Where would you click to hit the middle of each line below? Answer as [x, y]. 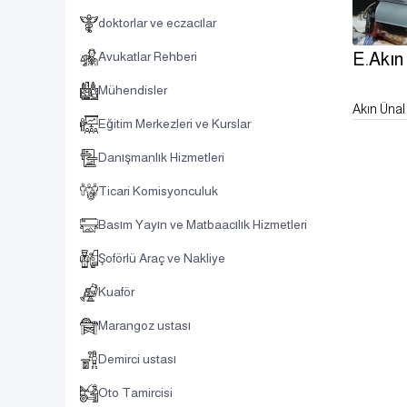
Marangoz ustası [144, 325]
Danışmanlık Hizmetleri [161, 157]
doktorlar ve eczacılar [157, 23]
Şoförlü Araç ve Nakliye [162, 258]
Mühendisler [133, 90]
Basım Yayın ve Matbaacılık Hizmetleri [203, 224]
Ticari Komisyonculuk [158, 191]
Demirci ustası [137, 359]
